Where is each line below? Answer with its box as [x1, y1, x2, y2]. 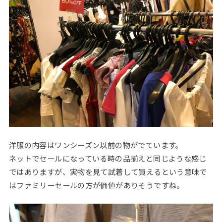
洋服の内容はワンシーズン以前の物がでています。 [8, 139, 183, 151]
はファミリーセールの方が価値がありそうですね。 [8, 179, 184, 191]
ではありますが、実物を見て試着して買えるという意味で [8, 166, 207, 177]
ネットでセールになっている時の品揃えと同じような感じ [8, 153, 207, 164]
